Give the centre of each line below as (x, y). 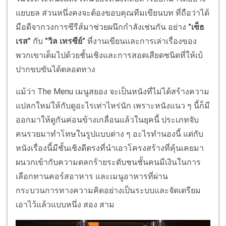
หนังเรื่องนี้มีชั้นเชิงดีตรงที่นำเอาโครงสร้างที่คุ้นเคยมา (110, 148)
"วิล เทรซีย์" (66, 41)
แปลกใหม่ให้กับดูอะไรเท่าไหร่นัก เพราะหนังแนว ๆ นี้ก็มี (113, 105)
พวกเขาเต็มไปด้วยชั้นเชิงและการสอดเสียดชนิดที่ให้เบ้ (109, 55)
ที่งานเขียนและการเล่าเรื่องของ (142, 41)
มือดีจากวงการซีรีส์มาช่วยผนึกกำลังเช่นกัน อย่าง (101, 27)
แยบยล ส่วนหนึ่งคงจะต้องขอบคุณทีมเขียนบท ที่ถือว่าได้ (112, 13)
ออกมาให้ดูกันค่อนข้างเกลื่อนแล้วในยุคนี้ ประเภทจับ (107, 120)
